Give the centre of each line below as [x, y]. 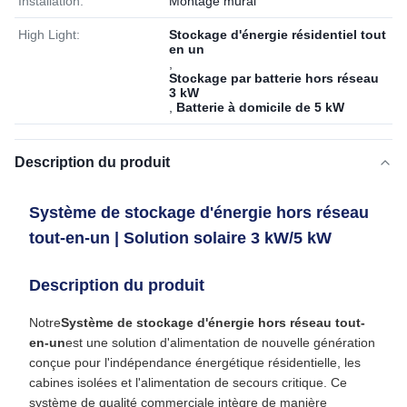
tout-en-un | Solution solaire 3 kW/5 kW [180, 238]
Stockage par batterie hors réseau [274, 78]
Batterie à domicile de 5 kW [260, 107]
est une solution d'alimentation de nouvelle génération [220, 342]
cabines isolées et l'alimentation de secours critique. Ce [188, 382]
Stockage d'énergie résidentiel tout [278, 35]
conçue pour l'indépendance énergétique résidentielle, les [195, 362]
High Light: [49, 35]
